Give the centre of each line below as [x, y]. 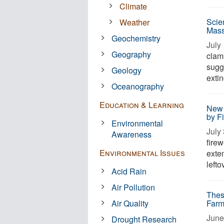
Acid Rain [129, 171]
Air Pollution [133, 187]
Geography [131, 54]
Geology [127, 70]
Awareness [132, 134]
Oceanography [138, 86]
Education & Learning [142, 105]
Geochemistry [136, 38]
